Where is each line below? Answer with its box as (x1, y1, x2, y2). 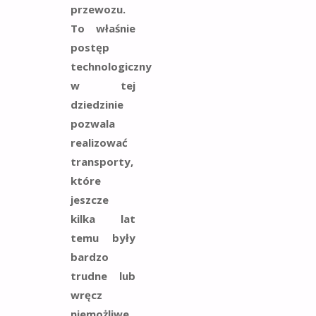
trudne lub (71, 268, 135, 283)
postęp (71, 39, 109, 54)
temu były (71, 230, 135, 245)
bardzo (71, 249, 109, 264)
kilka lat (71, 211, 135, 226)
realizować (71, 135, 128, 150)
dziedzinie (71, 97, 123, 111)
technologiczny (71, 59, 152, 73)
